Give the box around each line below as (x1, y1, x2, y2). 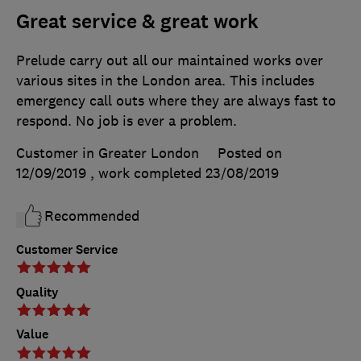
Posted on (218, 143, 282, 162)
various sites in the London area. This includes (16, 71, 314, 89)
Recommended (44, 206, 139, 225)
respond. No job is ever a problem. (16, 111, 237, 130)
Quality (16, 283, 59, 301)
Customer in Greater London (16, 143, 199, 162)
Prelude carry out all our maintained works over (16, 51, 323, 69)
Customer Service (16, 240, 118, 258)
